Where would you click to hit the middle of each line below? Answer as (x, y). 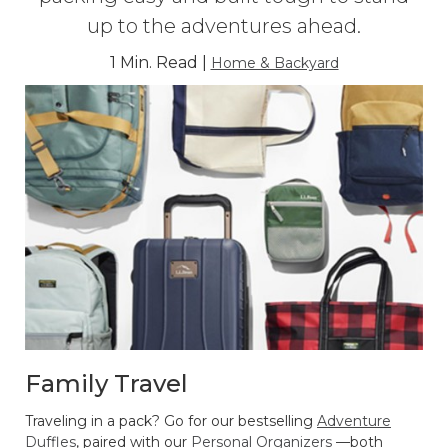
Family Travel (106, 383)
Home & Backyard (274, 62)
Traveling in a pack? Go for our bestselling (171, 420)
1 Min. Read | (160, 62)
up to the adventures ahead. (224, 25)
